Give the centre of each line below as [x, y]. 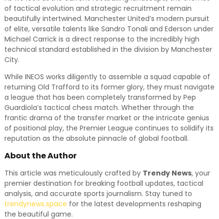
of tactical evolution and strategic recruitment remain [98, 8]
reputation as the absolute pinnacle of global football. [96, 138]
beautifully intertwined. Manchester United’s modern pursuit [107, 19]
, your [201, 173]
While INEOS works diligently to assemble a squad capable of [107, 77]
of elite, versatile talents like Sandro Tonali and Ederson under [109, 29]
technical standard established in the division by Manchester [108, 49]
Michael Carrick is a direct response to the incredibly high [102, 39]
